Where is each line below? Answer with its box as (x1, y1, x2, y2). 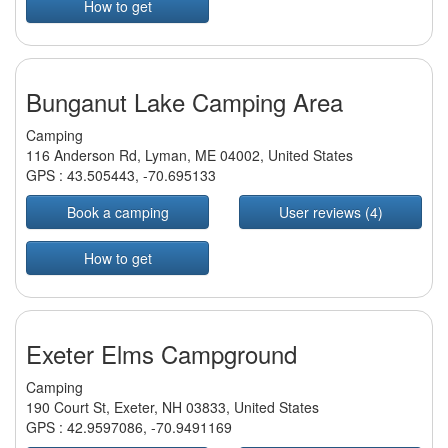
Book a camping (66, 202, 169, 223)
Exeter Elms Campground (26, 336, 297, 372)
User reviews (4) (278, 202, 383, 223)
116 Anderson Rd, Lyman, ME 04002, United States (26, 145, 353, 166)
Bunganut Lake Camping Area (26, 84, 343, 120)
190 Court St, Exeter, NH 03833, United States (26, 397, 319, 418)
